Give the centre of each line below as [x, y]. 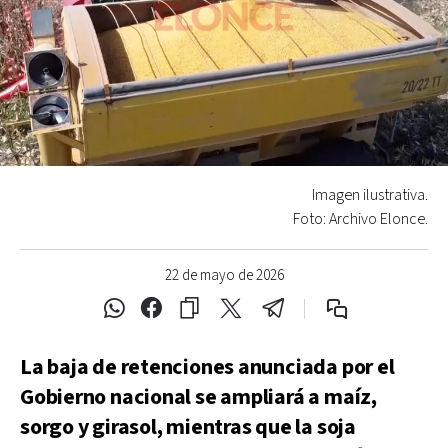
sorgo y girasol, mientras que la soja [188, 427]
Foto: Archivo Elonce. [360, 219]
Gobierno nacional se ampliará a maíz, [198, 397]
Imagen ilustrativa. [370, 195]
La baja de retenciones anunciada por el [207, 367]
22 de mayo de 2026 [224, 275]
